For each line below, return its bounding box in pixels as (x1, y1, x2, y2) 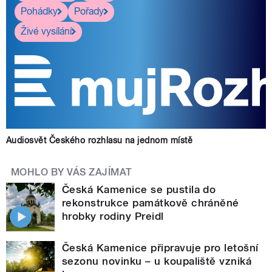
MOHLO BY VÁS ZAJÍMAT (11, 166, 132, 178)
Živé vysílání (21, 25, 72, 38)
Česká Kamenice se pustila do (62, 183, 216, 195)
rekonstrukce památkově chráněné (62, 196, 239, 209)
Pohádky (21, 5, 58, 18)
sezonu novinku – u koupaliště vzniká (62, 254, 252, 267)
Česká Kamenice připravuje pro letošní (62, 241, 259, 254)
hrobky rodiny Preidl (62, 209, 164, 222)
